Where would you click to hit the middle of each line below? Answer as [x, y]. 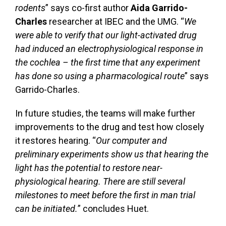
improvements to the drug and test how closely [110, 127]
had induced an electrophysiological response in [109, 48]
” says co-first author [88, 8]
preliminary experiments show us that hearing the [112, 154]
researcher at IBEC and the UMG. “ [116, 21]
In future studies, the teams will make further [105, 113]
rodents [30, 8]
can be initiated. [46, 208]
